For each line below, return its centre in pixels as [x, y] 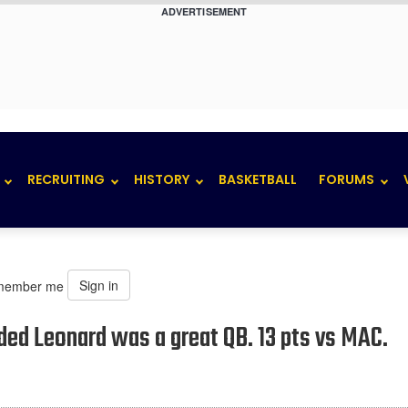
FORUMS [347, 179]
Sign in [99, 285]
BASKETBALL [258, 179]
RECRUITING [66, 179]
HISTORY [162, 179]
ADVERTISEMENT [204, 11]
